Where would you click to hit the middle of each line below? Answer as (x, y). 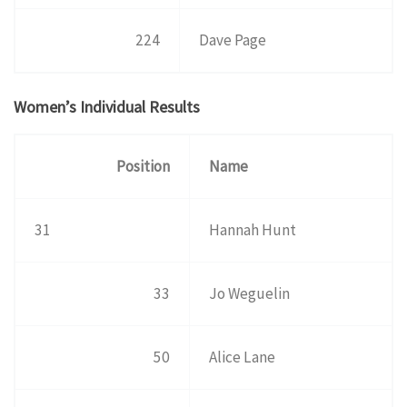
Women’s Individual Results (107, 106)
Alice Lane (243, 357)
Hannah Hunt (253, 229)
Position (143, 166)
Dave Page (233, 40)
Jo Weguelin (250, 293)
